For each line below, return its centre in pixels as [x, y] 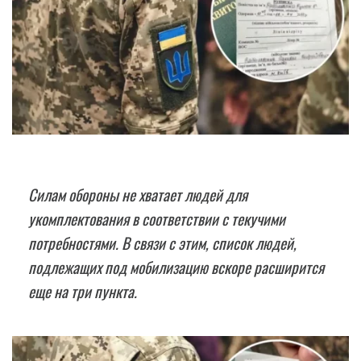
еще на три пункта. [83, 292]
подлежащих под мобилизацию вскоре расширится [176, 268]
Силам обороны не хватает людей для [138, 195]
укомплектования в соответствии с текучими [157, 219]
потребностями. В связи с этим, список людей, [162, 243]
